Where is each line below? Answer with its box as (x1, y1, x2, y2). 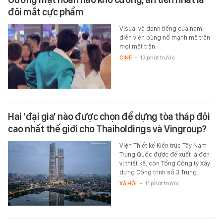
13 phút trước (139, 54, 175, 61)
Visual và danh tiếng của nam (119, 24, 202, 32)
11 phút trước (144, 180, 179, 187)
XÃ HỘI (119, 180, 137, 187)
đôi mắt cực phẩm (8, 5, 83, 18)
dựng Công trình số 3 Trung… (119, 168, 201, 176)
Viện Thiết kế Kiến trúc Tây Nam (119, 142, 207, 150)
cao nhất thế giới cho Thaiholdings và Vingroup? (8, 123, 207, 135)
